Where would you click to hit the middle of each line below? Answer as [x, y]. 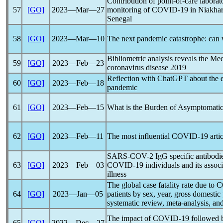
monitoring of [129, 10]
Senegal [119, 19]
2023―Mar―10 [78, 39]
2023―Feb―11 [78, 136]
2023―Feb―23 [78, 63]
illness [117, 174]
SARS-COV [127, 156]
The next [122, 39]
